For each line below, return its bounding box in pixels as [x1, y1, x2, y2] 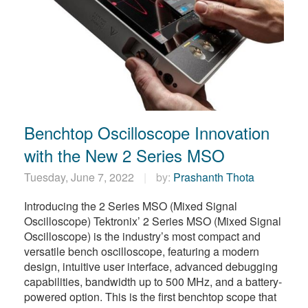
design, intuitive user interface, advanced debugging [24, 258, 278, 274]
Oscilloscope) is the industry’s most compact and [24, 228, 261, 244]
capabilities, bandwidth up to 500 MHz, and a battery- [24, 273, 282, 289]
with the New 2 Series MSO [24, 142, 225, 167]
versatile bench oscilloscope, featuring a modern [24, 243, 259, 259]
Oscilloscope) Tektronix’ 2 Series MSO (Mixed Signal [24, 212, 281, 229]
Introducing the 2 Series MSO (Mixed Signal [24, 197, 237, 214]
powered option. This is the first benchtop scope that [24, 288, 276, 305]
